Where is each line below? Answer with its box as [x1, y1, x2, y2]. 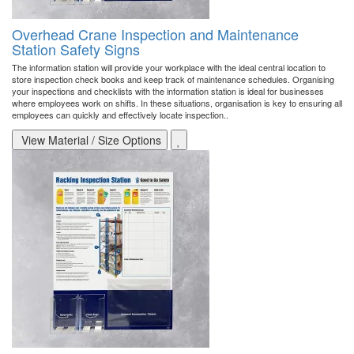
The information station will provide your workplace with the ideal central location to [12, 61, 326, 74]
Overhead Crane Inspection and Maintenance [12, 24, 299, 45]
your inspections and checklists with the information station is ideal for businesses [12, 85, 324, 98]
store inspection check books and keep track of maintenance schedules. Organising [12, 73, 334, 86]
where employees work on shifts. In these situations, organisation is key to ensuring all [12, 96, 342, 110]
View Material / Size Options [18, 132, 161, 149]
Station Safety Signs [12, 39, 140, 60]
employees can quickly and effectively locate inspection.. [12, 108, 228, 122]
